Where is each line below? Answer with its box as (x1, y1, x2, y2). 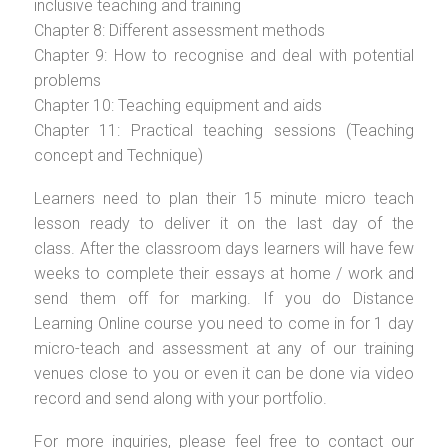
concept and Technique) (34, 145, 203, 165)
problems (34, 70, 101, 90)
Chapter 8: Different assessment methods (34, 20, 325, 40)
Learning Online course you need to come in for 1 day (34, 313, 414, 333)
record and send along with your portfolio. (34, 388, 327, 408)
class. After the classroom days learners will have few (34, 238, 414, 258)
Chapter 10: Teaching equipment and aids (34, 95, 322, 115)
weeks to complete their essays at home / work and (34, 263, 414, 283)
